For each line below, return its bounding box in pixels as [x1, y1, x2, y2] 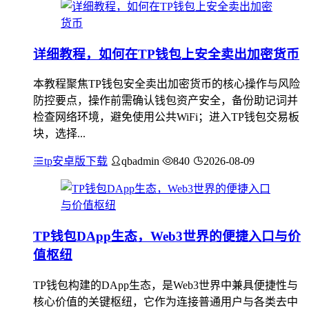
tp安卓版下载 [44, 155, 108, 168]
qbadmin [121, 155, 159, 168]
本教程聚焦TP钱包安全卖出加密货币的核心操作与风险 [33, 78, 300, 90]
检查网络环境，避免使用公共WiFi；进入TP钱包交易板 [33, 111, 299, 123]
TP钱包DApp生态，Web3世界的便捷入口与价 [33, 229, 301, 244]
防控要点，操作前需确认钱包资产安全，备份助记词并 [33, 94, 298, 107]
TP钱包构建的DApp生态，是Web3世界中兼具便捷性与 [33, 279, 298, 291]
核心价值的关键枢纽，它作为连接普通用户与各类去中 [33, 295, 298, 308]
